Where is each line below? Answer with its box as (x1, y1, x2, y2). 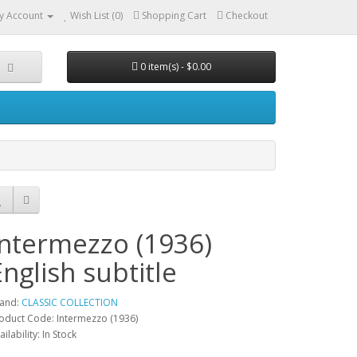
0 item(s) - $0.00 (139, 60, 211, 73)
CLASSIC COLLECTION (22, 296, 118, 309)
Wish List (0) (70, 9, 123, 22)
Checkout (226, 9, 268, 22)
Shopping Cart (142, 9, 206, 22)
